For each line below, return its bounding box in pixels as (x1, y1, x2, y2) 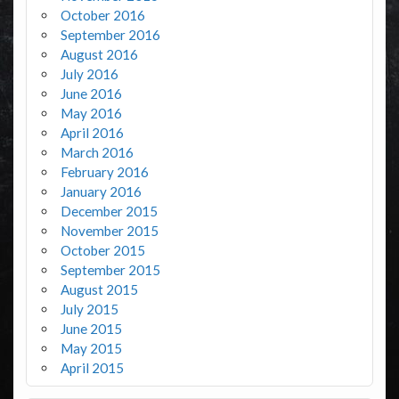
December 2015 (60, 202, 158, 219)
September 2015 (60, 261, 160, 278)
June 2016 (60, 85, 122, 102)
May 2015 (60, 339, 122, 356)
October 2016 (60, 6, 145, 23)
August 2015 (60, 281, 138, 297)
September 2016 (60, 26, 160, 43)
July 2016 (60, 65, 118, 82)
